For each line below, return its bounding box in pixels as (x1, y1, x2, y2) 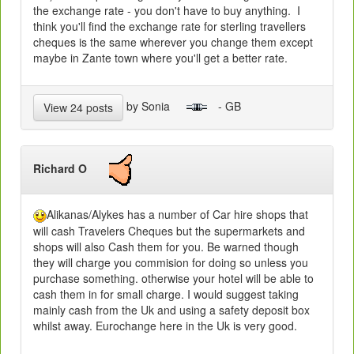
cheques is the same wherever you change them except (33, 34, 313, 51)
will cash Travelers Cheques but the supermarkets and (33, 222, 305, 239)
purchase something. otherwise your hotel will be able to (33, 269, 314, 286)
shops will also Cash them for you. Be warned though (33, 238, 299, 254)
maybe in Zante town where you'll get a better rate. (33, 50, 288, 66)
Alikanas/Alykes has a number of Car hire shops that (47, 206, 308, 223)
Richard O (33, 160, 109, 176)
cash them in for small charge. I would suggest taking (33, 285, 299, 302)
